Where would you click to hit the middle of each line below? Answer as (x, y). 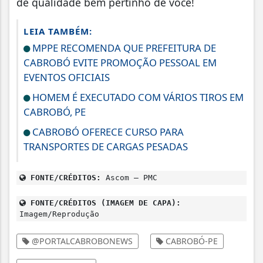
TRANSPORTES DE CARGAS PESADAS (106, 146)
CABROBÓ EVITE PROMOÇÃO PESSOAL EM (120, 62)
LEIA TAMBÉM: (58, 31)
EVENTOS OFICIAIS (67, 77)
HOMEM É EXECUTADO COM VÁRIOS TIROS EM (137, 97)
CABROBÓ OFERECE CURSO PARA (107, 131)
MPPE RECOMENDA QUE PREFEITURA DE (123, 48)
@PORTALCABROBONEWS (81, 241)
